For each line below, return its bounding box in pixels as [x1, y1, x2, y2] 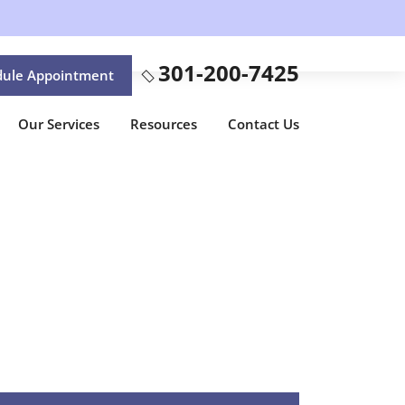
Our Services [18, 115, 99, 133]
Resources [130, 115, 197, 133]
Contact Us [228, 115, 299, 133]
